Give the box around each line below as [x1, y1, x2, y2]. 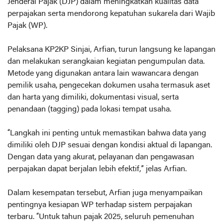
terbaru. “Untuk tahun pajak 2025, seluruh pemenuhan [7, 213, 194, 222]
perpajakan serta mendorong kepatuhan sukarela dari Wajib [7, 10, 215, 18]
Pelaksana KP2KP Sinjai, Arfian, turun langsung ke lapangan [7, 46, 216, 54]
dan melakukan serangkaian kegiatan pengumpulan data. [7, 58, 205, 66]
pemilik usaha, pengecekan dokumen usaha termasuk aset [7, 82, 210, 90]
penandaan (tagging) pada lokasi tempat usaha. [7, 106, 171, 114]
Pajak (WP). [7, 22, 47, 30]
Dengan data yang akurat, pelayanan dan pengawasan [7, 153, 194, 162]
